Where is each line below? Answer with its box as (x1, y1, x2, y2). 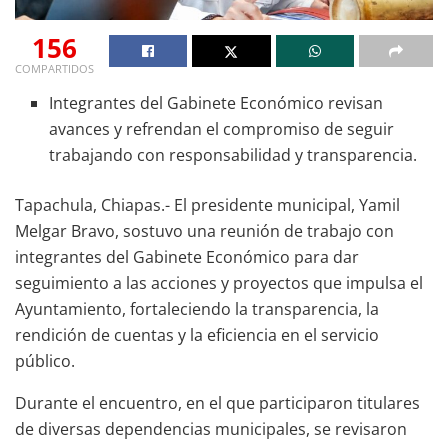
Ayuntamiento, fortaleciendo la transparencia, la (15, 297, 379, 320)
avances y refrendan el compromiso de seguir (49, 117, 395, 140)
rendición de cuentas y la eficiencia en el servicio (15, 323, 379, 346)
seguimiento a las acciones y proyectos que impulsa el (15, 271, 423, 294)
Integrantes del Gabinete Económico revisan (49, 91, 384, 114)
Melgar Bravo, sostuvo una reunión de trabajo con (15, 219, 394, 242)
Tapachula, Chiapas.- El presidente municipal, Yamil (15, 193, 400, 216)
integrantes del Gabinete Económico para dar (15, 245, 359, 268)
